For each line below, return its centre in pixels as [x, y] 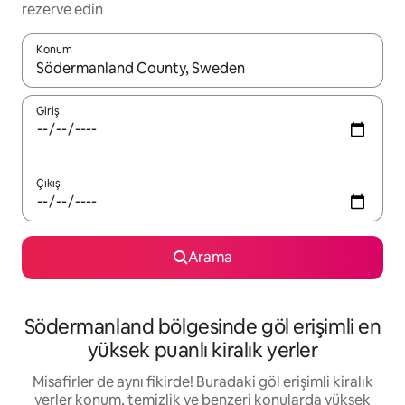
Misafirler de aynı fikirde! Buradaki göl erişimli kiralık [202, 382]
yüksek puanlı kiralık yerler [202, 351]
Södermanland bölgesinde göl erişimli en [202, 327]
